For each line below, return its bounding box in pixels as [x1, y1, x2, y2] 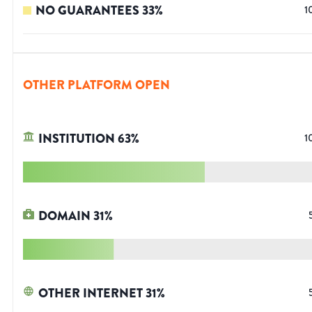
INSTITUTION [38, 130, 115, 148]
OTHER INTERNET [38, 284, 143, 303]
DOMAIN [38, 207, 91, 226]
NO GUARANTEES [36, 1, 139, 20]
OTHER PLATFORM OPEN [23, 76, 170, 95]
